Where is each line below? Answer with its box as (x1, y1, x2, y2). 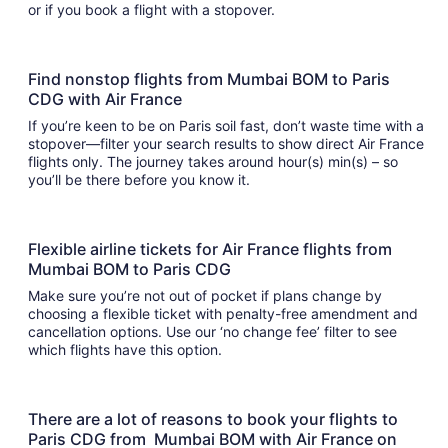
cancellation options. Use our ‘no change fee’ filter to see (28, 323, 397, 340)
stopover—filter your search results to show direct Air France (28, 135, 424, 152)
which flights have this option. (28, 341, 230, 358)
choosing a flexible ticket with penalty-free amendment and (28, 305, 418, 322)
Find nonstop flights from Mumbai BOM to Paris (28, 69, 390, 89)
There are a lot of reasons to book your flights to (28, 409, 398, 429)
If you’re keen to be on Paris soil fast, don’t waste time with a (28, 117, 424, 134)
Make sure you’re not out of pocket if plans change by (28, 287, 382, 304)
